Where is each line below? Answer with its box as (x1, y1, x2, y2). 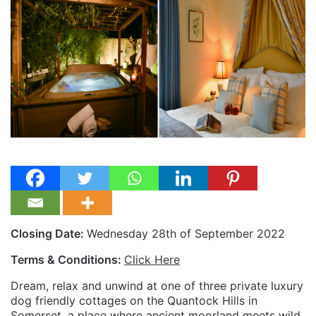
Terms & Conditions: (11, 252, 124, 267)
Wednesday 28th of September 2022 (87, 226, 285, 241)
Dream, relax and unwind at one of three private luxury (11, 278, 303, 293)
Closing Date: (11, 226, 87, 241)
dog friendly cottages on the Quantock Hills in (11, 293, 257, 308)
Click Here (124, 252, 180, 267)
